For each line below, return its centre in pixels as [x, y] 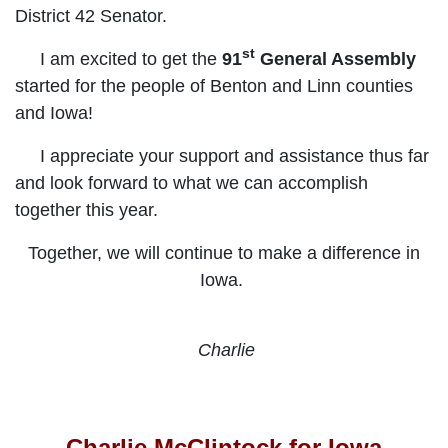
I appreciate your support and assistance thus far [222, 155]
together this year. [89, 209]
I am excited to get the [116, 58]
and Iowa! [56, 112]
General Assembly [335, 58]
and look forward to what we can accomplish [191, 182]
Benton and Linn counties [311, 85]
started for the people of [110, 85]
